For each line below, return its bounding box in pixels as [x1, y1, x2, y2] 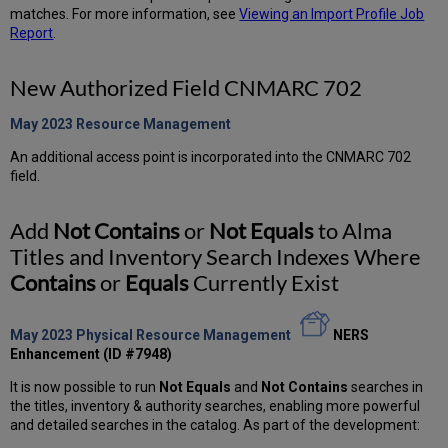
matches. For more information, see [10, 5, 240, 22]
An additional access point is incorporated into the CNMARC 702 [10, 148, 412, 165]
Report [10, 24, 54, 41]
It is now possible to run [10, 378, 160, 395]
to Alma [314, 216, 393, 244]
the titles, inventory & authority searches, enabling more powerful [10, 397, 421, 414]
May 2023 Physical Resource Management [10, 326, 292, 343]
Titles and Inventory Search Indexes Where [10, 242, 422, 270]
